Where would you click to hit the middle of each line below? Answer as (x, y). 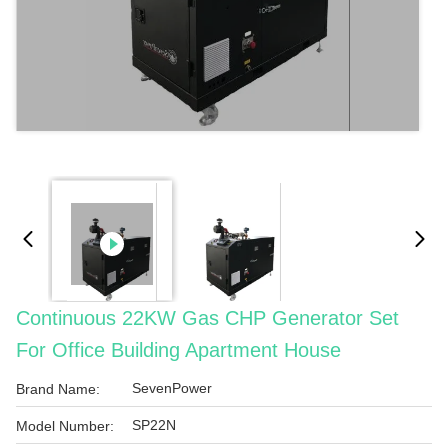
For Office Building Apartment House (178, 350)
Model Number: (65, 426)
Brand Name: (58, 389)
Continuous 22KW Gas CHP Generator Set (207, 318)
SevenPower (172, 388)
